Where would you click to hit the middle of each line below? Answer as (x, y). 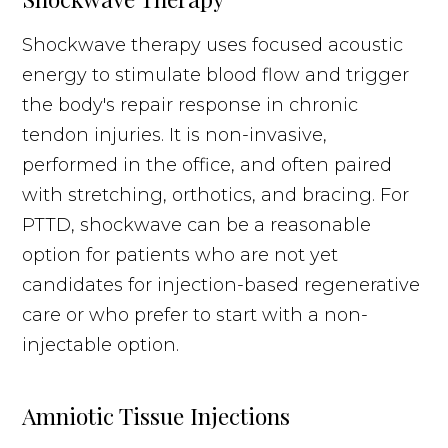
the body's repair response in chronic (190, 104)
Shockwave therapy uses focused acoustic (213, 44)
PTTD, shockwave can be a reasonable (197, 224)
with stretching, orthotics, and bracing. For (216, 194)
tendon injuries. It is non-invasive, (175, 134)
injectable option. (101, 344)
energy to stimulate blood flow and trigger (216, 74)
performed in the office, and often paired (207, 164)
